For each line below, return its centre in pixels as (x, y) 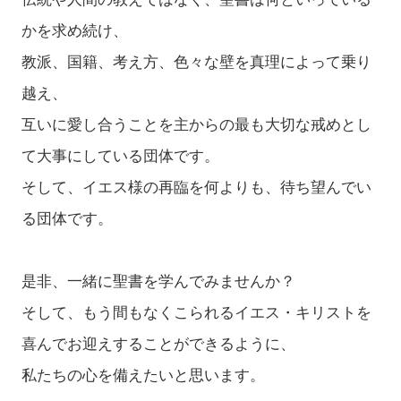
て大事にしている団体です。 (120, 157)
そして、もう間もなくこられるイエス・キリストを (196, 313)
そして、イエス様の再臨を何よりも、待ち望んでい (196, 188)
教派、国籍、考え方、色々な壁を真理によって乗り (196, 63)
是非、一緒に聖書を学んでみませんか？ (158, 282)
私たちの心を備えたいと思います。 (143, 376)
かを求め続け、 (74, 31)
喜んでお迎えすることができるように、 (158, 345)
